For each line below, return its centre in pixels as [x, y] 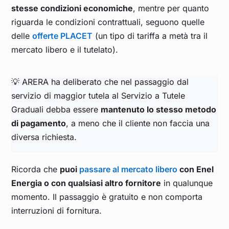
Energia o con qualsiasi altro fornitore [86, 183]
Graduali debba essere [56, 110]
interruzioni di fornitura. [57, 211]
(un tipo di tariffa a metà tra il [150, 36]
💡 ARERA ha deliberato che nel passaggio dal [100, 82]
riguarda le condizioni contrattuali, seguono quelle [108, 22]
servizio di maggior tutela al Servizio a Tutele [98, 96]
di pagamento [39, 123]
